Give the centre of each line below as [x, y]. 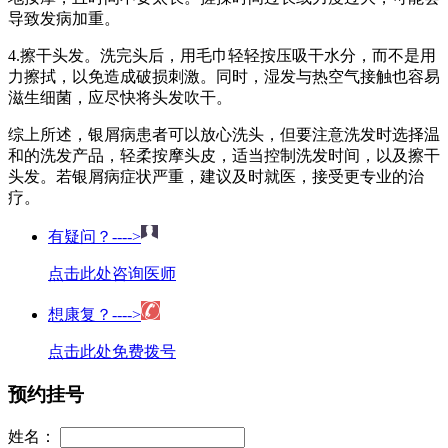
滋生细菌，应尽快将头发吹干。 [120, 98]
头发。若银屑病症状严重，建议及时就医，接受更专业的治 [216, 177]
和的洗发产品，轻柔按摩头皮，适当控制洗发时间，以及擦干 [224, 156]
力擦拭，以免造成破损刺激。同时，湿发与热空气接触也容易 [224, 77]
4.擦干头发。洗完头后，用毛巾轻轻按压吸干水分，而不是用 [222, 56]
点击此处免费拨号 [112, 352]
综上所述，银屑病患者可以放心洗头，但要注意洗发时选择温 [224, 135]
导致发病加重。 [64, 19]
